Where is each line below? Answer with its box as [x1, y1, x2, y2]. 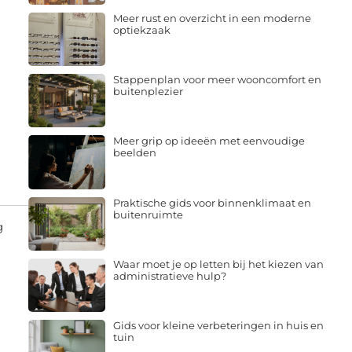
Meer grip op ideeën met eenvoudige [112, 134, 305, 148]
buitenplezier [112, 85, 183, 98]
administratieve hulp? [112, 269, 226, 282]
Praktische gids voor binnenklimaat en [112, 196, 311, 209]
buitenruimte [112, 207, 183, 221]
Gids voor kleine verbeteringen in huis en [112, 319, 324, 332]
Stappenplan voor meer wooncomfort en [112, 73, 321, 86]
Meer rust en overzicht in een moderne [112, 11, 311, 24]
